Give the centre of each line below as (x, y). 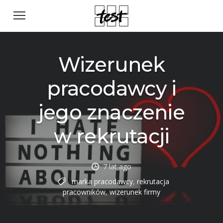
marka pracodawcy (102, 181)
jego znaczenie (111, 112)
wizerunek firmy (135, 192)
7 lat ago (117, 167)
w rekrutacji (111, 136)
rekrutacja (153, 181)
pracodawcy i (111, 88)
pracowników (84, 192)
